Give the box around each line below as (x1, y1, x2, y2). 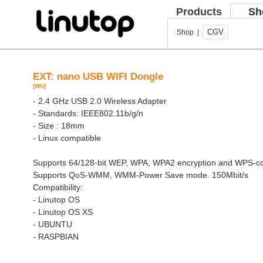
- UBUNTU (33, 220, 72, 229)
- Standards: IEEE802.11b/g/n (33, 109, 143, 118)
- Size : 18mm (33, 121, 85, 130)
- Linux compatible (33, 133, 101, 143)
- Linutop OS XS (33, 207, 93, 217)
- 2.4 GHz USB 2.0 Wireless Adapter (33, 96, 167, 106)
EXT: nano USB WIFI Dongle (33, 71, 163, 82)
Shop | (177, 28, 203, 36)
